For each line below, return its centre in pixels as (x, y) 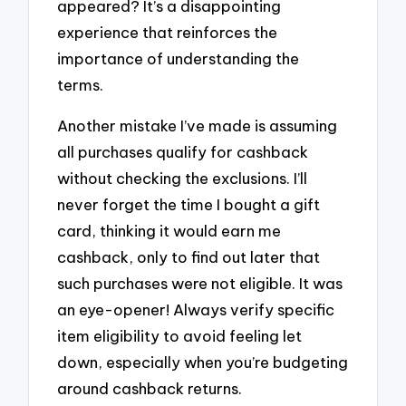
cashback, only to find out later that (189, 257)
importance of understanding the (179, 59)
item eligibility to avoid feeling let (180, 336)
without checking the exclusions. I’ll (183, 179)
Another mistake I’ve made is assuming (198, 126)
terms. (81, 85)
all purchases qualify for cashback (183, 152)
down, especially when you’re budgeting (203, 362)
